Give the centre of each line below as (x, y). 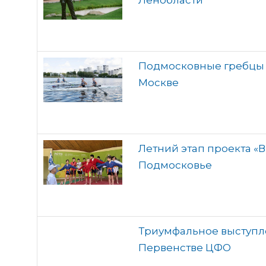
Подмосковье (175, 165)
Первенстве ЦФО (185, 248)
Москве (159, 83)
